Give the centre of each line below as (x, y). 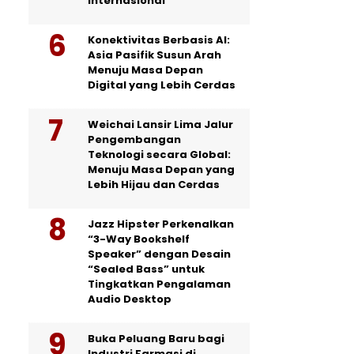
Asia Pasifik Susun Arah (154, 55)
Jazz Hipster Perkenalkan (161, 224)
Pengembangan (134, 139)
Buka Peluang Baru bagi (156, 339)
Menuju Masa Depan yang (161, 169)
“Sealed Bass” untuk (146, 269)
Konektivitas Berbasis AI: (159, 40)
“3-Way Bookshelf (139, 239)
